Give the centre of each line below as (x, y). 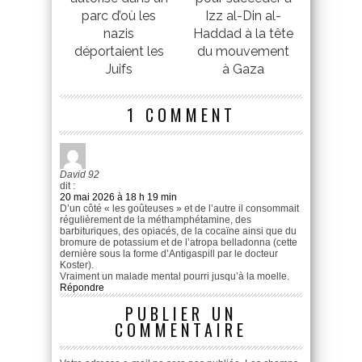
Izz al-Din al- (243, 15)
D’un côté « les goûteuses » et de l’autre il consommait (179, 208)
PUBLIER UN (181, 313)
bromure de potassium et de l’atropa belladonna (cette (179, 242)
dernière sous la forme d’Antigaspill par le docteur (169, 253)
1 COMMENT (181, 114)
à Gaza (243, 69)
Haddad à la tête (243, 33)
